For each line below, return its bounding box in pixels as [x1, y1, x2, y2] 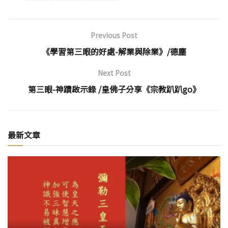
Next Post [97, 67, 131, 78]
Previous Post [91, 30, 137, 40]
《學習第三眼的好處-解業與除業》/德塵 [42, 45, 186, 58]
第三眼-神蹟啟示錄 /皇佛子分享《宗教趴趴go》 [27, 82, 201, 95]
